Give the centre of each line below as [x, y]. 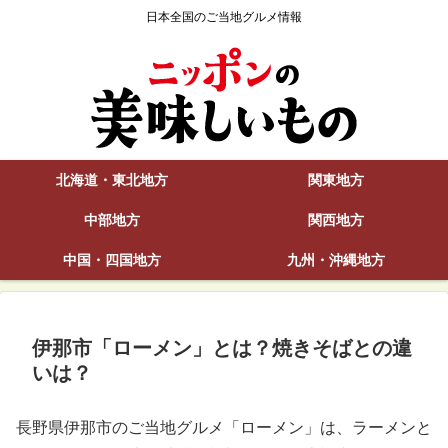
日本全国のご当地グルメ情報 [224, 17]
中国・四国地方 [112, 260]
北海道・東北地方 [112, 180]
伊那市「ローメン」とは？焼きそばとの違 [222, 348]
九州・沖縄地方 [336, 260]
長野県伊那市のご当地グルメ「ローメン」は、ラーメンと [224, 428]
